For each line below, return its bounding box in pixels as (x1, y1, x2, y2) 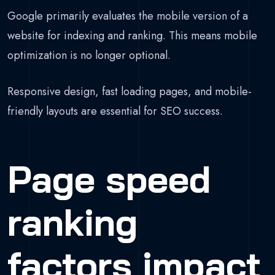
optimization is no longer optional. (7, 47, 171, 64)
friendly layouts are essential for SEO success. (7, 103, 223, 120)
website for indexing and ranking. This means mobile (7, 28, 257, 44)
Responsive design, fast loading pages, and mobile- (7, 83, 252, 100)
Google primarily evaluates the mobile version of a (7, 8, 248, 25)
